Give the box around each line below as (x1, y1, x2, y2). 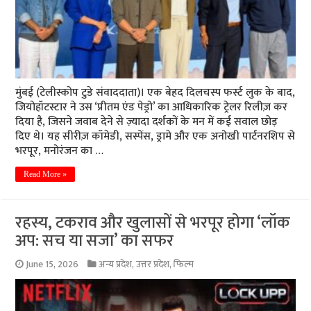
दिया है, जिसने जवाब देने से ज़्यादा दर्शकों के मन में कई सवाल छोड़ (15, 112, 278, 131)
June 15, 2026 (26, 256, 79, 272)
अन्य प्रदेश (99, 256, 133, 272)
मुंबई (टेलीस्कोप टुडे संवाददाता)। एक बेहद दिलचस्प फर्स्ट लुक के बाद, (15, 83, 296, 102)
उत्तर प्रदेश (136, 256, 170, 272)
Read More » (24, 169, 67, 179)
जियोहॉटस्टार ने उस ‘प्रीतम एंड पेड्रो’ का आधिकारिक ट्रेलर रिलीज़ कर (15, 97, 288, 117)
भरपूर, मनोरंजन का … (15, 141, 104, 160)
